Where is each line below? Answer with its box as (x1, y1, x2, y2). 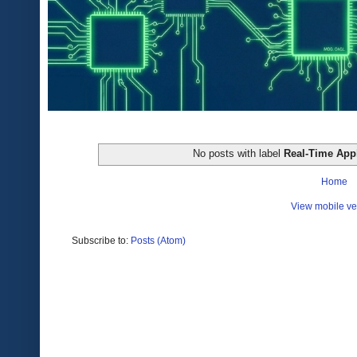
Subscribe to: (72, 234, 131, 246)
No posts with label (192, 147, 284, 159)
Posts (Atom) (131, 234, 186, 246)
